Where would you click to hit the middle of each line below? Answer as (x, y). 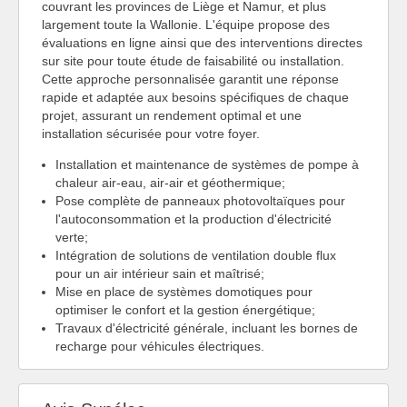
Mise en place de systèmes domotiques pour (184, 292)
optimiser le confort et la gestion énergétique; (185, 310)
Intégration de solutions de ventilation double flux (196, 256)
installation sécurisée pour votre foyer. (151, 134)
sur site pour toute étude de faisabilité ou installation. (193, 61)
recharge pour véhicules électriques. (160, 347)
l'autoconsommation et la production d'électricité (194, 219)
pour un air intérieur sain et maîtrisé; (160, 274)
